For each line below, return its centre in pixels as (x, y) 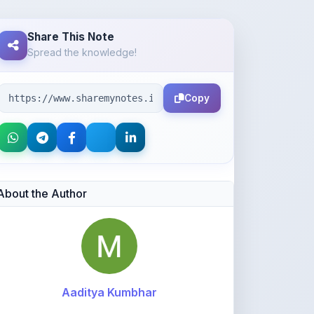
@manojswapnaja (109, 280)
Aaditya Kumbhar (109, 253)
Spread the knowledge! (82, 13)
